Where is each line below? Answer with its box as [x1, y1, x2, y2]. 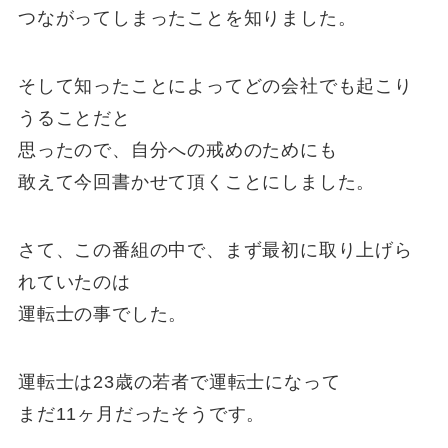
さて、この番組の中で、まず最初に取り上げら [17, 240, 413, 260]
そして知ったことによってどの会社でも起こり [17, 76, 413, 97]
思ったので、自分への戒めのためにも [17, 140, 338, 161]
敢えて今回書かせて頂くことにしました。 [17, 172, 376, 193]
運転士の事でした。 [17, 304, 188, 324]
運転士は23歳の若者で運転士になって [17, 371, 341, 392]
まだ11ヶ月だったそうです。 [17, 403, 266, 424]
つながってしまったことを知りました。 [17, 8, 357, 29]
